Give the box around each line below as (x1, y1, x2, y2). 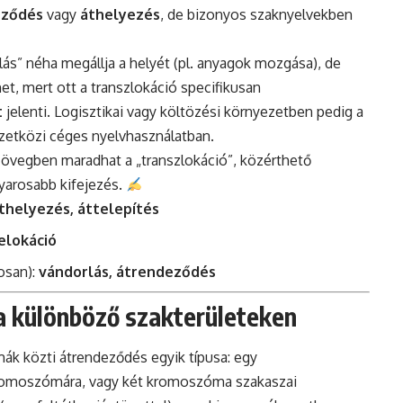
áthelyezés (80, 5, 160, 24)
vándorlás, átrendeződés (39, 263, 216, 282)
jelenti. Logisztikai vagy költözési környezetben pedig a (3, 103, 363, 121)
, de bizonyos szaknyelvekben (160, 5, 353, 24)
